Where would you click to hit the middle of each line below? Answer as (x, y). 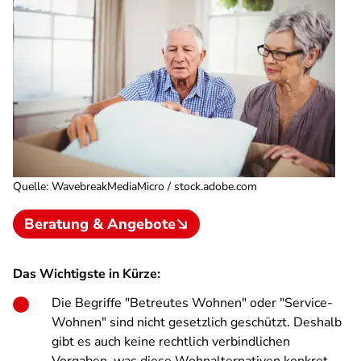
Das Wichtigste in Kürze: (87, 274)
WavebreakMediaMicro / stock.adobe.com (154, 187)
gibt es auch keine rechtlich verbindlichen (171, 342)
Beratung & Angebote (100, 224)
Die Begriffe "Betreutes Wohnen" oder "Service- (192, 303)
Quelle (29, 187)
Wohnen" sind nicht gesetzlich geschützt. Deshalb (197, 322)
